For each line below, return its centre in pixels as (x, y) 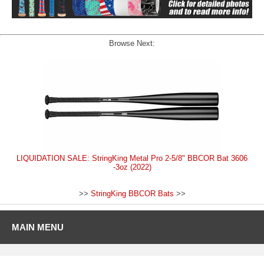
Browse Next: (132, 44)
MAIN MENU (38, 227)
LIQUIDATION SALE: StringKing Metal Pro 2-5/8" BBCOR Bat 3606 (132, 159)
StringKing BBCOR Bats (132, 194)
